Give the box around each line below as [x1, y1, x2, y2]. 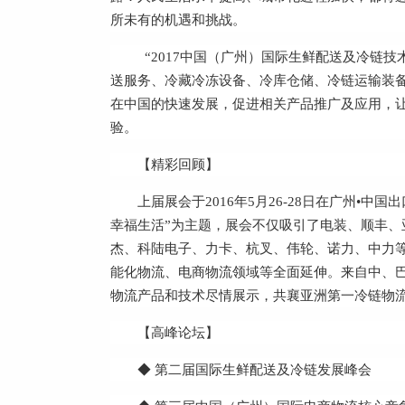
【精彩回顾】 [137, 157, 219, 172]
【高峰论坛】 [137, 325, 219, 340]
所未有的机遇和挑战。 [110, 13, 246, 27]
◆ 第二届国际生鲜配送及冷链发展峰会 [137, 363, 400, 377]
